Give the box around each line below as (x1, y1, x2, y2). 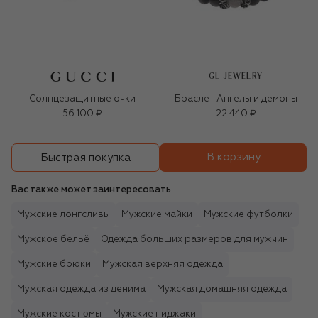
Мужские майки (121, 210, 192, 220)
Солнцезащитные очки (29, 94, 136, 104)
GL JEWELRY (209, 72, 263, 81)
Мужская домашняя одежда (157, 285, 287, 295)
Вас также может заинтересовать (11, 185, 171, 195)
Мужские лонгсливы (17, 210, 110, 220)
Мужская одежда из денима (17, 285, 146, 295)
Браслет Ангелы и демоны (174, 94, 297, 104)
